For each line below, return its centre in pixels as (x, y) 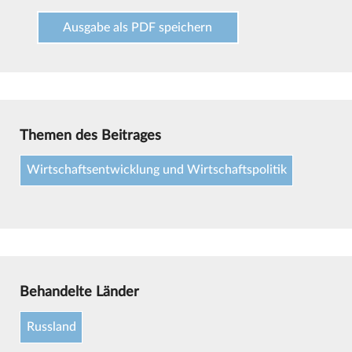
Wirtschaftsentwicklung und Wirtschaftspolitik (156, 170)
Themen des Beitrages (90, 136)
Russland (51, 326)
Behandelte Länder (79, 292)
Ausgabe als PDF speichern (138, 28)
